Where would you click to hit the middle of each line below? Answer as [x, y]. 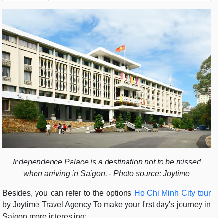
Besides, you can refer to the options [68, 193]
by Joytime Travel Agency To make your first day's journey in [107, 204]
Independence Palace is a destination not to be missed [107, 162]
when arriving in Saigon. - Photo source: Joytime [107, 173]
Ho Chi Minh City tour [173, 193]
